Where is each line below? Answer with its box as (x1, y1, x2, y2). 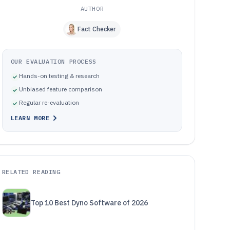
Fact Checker (78, 25, 116, 33)
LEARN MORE (10, 114, 50, 122)
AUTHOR (80, 5, 104, 12)
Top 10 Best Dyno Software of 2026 (30, 198, 148, 207)
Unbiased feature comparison (18, 85, 102, 93)
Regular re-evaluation (18, 99, 79, 106)
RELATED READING (2, 168, 61, 176)
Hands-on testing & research (18, 72, 100, 80)
